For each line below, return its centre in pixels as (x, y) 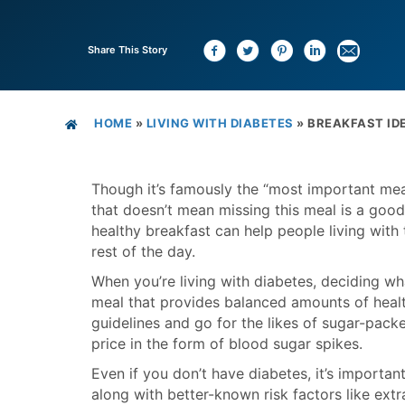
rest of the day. (143, 251)
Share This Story (127, 50)
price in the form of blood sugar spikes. (227, 344)
